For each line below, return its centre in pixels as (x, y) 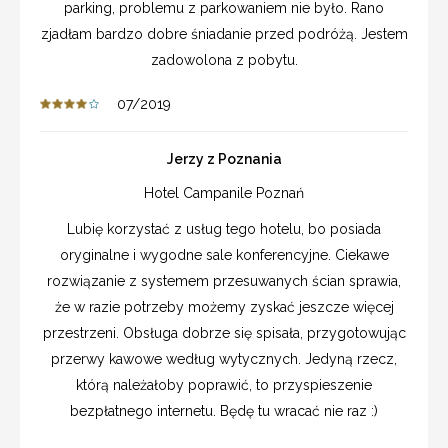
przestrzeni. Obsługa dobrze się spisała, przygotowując (224, 332)
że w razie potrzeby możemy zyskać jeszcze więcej (224, 306)
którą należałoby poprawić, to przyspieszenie (224, 384)
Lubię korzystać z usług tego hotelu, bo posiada (224, 228)
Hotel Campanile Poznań (224, 192)
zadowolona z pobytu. (224, 59)
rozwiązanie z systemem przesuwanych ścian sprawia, (224, 280)
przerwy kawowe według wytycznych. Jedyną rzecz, (224, 358)
